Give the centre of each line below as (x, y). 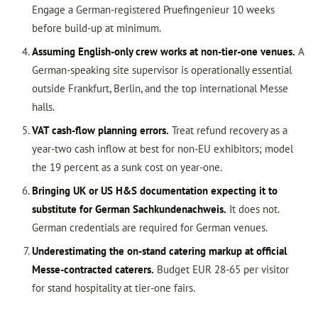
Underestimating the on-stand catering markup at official (159, 251)
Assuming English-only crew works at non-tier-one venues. (163, 51)
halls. (43, 107)
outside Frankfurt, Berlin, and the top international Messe (160, 88)
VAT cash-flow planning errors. (100, 130)
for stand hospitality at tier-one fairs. (113, 288)
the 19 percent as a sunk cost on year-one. (127, 167)
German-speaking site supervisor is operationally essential (161, 70)
